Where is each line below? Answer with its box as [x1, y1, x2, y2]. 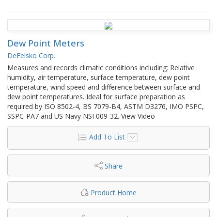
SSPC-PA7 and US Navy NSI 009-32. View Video [7, 111, 155, 121]
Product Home [91, 187, 137, 197]
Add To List [89, 132, 125, 141]
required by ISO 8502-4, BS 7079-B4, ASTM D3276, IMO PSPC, [7, 101, 204, 111]
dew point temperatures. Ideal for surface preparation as [7, 92, 185, 101]
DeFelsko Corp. [7, 50, 55, 60]
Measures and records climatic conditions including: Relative [7, 62, 195, 72]
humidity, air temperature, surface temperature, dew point [7, 72, 190, 82]
